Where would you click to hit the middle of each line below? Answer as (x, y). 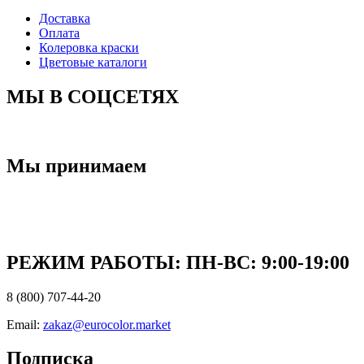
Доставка (65, 19)
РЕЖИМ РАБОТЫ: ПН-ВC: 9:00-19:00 (178, 262)
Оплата (59, 33)
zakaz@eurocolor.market (107, 324)
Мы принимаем (76, 165)
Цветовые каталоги (93, 63)
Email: (25, 324)
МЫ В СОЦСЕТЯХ (93, 97)
